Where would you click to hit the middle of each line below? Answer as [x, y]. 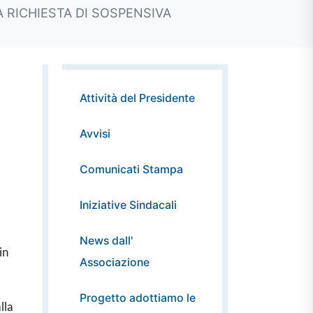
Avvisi [95, 133]
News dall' [106, 240]
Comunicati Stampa [131, 169]
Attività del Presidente [137, 98]
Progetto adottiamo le [138, 298]
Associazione [115, 262]
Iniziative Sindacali [128, 205]
